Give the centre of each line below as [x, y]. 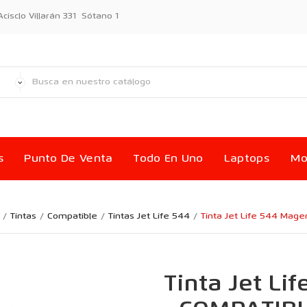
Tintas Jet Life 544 [149, 217]
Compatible [72, 217]
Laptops [246, 159]
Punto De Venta [69, 159]
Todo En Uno [168, 159]
